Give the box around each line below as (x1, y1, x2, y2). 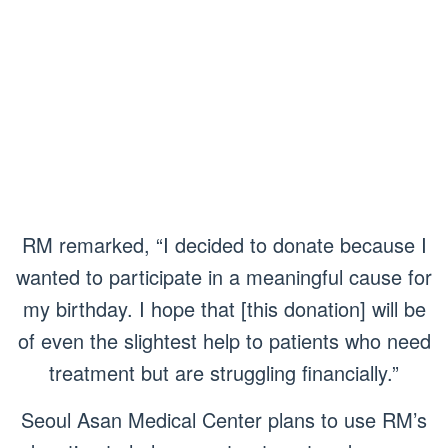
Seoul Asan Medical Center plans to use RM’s (21, 405, 427, 434)
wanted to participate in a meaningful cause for (16, 262, 432, 291)
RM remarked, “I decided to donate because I (21, 230, 427, 259)
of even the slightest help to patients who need (17, 326, 431, 355)
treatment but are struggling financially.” (49, 358, 399, 387)
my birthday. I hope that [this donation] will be (22, 294, 426, 323)
